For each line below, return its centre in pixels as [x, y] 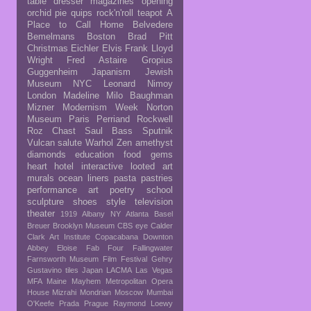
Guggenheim [52, 72]
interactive [102, 166]
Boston [101, 36]
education [95, 154]
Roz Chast [51, 131]
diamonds [46, 154]
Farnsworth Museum [63, 259]
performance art [62, 190]
